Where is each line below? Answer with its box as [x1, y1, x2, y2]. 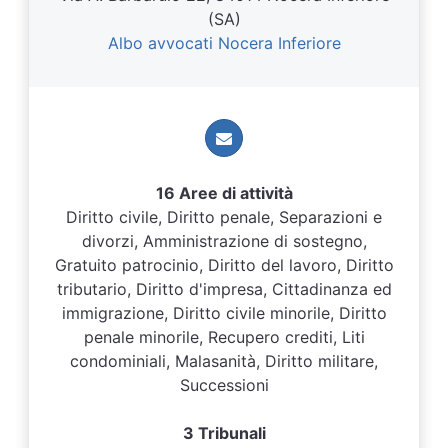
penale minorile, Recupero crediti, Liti [83, 327, 365, 347]
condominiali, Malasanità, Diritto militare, [70, 351, 378, 371]
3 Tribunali [182, 423, 266, 443]
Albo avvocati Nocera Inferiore [107, 33, 341, 53]
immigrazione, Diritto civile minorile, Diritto [61, 303, 387, 323]
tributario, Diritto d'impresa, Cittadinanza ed [56, 279, 392, 299]
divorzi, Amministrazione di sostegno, [81, 231, 367, 251]
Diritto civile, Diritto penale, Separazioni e [66, 207, 382, 227]
